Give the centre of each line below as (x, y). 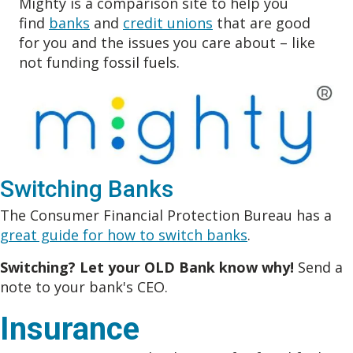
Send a (318, 268)
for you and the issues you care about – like (167, 42)
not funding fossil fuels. (99, 62)
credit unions (168, 22)
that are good (262, 22)
